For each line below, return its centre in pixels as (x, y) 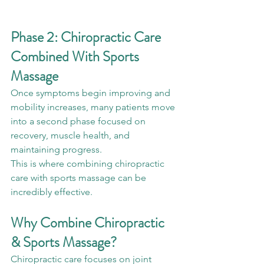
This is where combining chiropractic (89, 164)
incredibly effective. (52, 192)
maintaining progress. (56, 149)
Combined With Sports (76, 57)
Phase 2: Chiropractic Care (87, 37)
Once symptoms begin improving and (92, 93)
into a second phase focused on (79, 121)
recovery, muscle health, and (71, 135)
